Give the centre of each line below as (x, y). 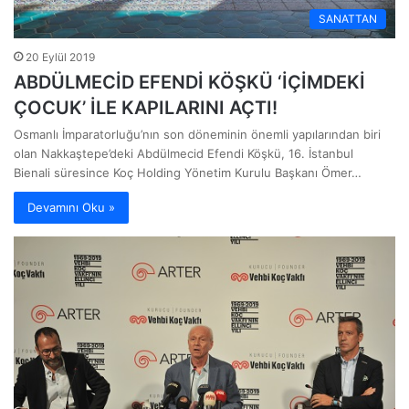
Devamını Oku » (71, 208)
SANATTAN (348, 19)
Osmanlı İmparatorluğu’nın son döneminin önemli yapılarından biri (197, 135)
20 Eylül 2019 (60, 58)
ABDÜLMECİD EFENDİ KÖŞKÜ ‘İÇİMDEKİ (189, 83)
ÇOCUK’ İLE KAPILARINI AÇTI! (146, 108)
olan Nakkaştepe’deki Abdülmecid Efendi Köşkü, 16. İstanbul (184, 154)
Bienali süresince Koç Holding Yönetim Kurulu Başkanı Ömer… (188, 173)
